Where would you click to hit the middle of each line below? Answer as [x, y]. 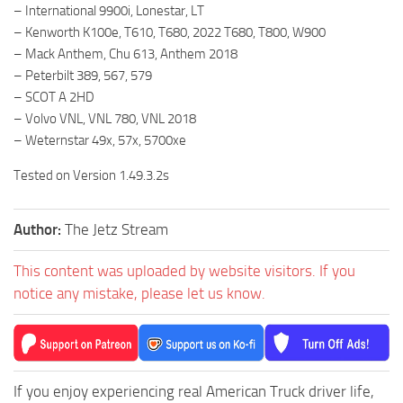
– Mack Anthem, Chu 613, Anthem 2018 [125, 54]
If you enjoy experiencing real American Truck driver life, [194, 391]
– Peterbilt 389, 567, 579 [83, 75]
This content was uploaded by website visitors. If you [184, 270]
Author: [39, 229]
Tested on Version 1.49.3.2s [91, 175]
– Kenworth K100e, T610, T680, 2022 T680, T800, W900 [170, 32]
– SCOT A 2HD [54, 97]
